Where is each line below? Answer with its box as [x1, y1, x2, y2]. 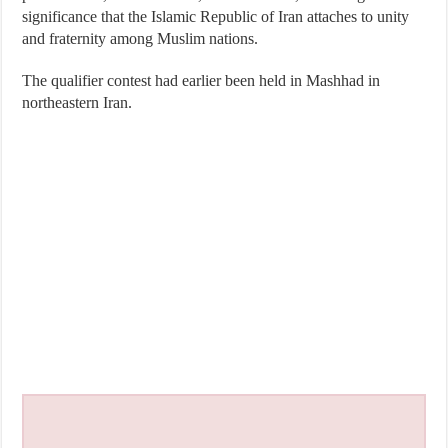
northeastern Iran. [22, 94, 133, 111]
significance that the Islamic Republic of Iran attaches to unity [22, 8, 410, 25]
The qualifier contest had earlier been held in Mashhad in [22, 72, 381, 89]
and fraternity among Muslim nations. [22, 30, 259, 47]
